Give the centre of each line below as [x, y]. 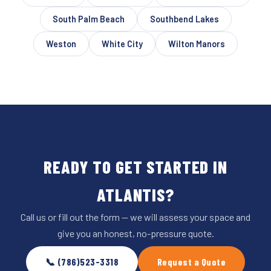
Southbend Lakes [184, 19]
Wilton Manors [197, 44]
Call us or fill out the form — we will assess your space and [135, 217]
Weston [61, 44]
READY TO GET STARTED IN [135, 166]
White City [122, 44]
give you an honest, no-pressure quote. [135, 233]
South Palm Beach [88, 19]
